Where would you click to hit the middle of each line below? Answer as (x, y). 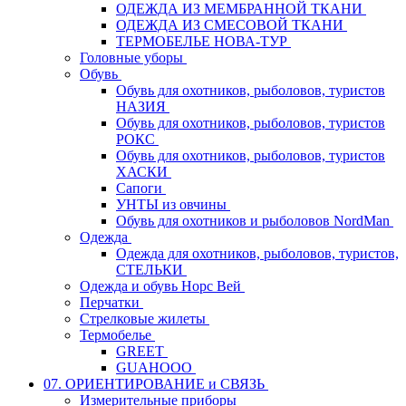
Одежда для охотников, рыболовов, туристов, (257, 253)
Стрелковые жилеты (145, 318)
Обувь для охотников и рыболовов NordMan (255, 220)
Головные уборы (133, 57)
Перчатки (111, 302)
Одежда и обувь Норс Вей (162, 285)
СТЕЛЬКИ (151, 269)
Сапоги (141, 188)
